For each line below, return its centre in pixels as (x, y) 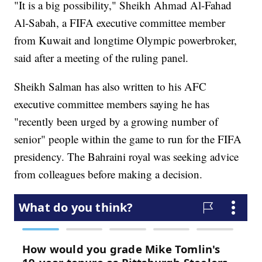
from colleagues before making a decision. (108, 174)
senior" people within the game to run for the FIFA (128, 139)
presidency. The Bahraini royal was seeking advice (127, 157)
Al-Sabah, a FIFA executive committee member (120, 23)
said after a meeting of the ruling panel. (101, 58)
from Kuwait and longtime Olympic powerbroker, (126, 40)
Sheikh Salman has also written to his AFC (111, 87)
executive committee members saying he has (112, 104)
